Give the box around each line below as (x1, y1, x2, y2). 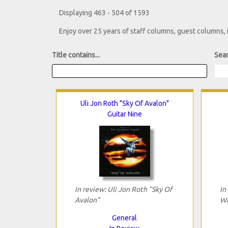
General (112, 213, 137, 222)
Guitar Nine (107, 109, 142, 118)
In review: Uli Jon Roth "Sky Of (74, 185, 172, 193)
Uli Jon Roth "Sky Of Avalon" (80, 99, 169, 107)
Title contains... (52, 51, 100, 60)
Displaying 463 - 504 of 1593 (59, 9, 150, 17)
